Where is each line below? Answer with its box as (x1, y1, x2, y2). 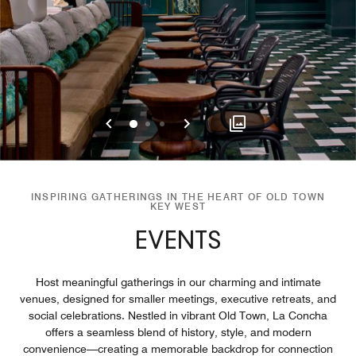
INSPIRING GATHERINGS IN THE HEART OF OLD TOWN (30, 190, 326, 203)
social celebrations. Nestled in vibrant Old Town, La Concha (29, 308, 327, 322)
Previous (107, 110, 182, 134)
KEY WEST (149, 199, 207, 212)
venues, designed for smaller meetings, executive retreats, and (20, 292, 336, 305)
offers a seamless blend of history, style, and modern (44, 325, 311, 339)
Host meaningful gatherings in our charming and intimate (35, 275, 321, 288)
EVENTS (135, 230, 221, 254)
